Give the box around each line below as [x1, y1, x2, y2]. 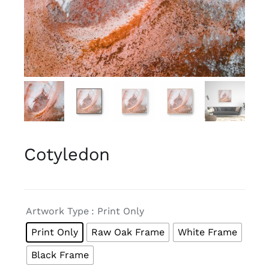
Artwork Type [25, 205, 89, 217]
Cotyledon [23, 144, 110, 165]
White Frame [177, 226, 237, 238]
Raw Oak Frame [91, 226, 165, 238]
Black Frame [31, 249, 89, 261]
